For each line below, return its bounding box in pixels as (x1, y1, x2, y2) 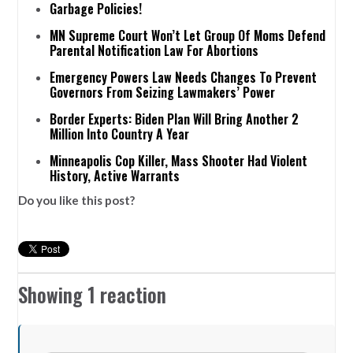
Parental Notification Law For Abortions (50, 40, 259, 60)
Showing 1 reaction (18, 280, 167, 309)
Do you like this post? (18, 192, 136, 207)
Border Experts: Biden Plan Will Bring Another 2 (50, 109, 299, 128)
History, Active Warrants (50, 165, 180, 185)
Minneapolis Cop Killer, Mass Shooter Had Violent (50, 150, 308, 170)
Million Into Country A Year (50, 124, 190, 143)
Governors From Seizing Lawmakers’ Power (50, 82, 276, 102)
